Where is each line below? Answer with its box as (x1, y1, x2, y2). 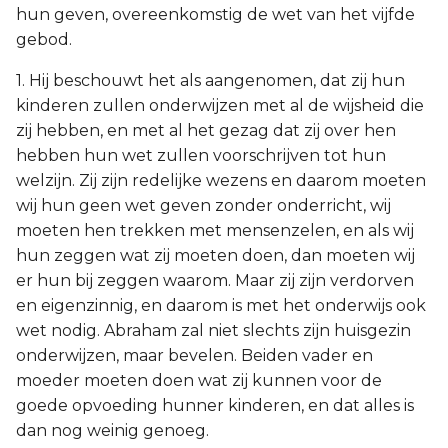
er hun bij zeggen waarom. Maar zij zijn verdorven (16, 271, 414, 290)
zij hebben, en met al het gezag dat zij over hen (16, 121, 396, 140)
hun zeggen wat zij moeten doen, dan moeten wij (16, 246, 415, 265)
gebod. (16, 30, 72, 49)
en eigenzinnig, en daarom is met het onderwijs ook (16, 296, 426, 315)
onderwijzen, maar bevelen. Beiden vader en (16, 346, 373, 365)
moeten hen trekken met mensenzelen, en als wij (16, 221, 414, 240)
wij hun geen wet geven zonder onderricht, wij (16, 196, 391, 215)
